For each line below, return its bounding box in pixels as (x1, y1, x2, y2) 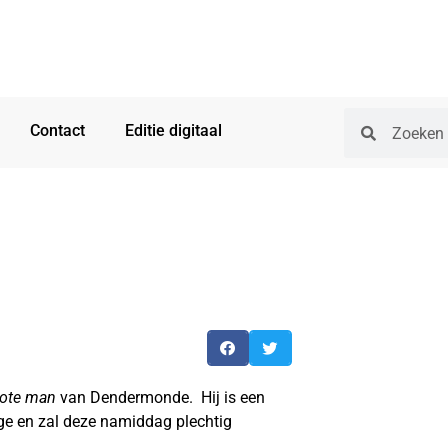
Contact (30, 121, 85, 141)
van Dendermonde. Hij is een (56, 387, 265, 407)
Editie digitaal (125, 121, 222, 141)
